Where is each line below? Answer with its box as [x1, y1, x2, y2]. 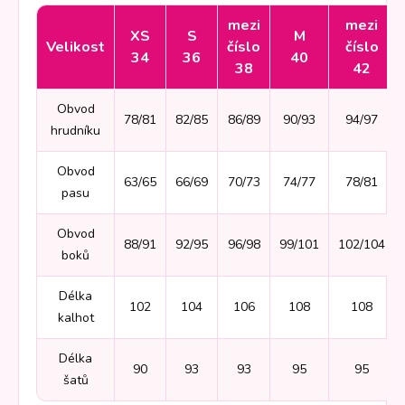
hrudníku [51, 122, 100, 140]
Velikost [46, 37, 105, 58]
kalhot [57, 309, 94, 327]
